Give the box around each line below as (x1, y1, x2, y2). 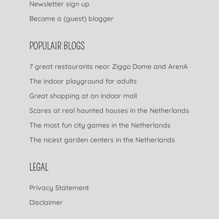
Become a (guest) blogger (29, 14, 114, 23)
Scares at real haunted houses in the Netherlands (29, 106, 189, 115)
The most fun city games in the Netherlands (29, 120, 171, 130)
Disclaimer (29, 197, 63, 207)
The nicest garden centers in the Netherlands (29, 135, 175, 144)
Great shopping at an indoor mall (29, 91, 137, 100)
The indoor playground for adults (29, 76, 137, 86)
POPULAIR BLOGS (29, 40, 85, 52)
